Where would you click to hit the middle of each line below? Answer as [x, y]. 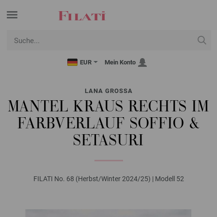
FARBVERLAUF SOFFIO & [108, 125]
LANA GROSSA [108, 91]
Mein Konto [120, 62]
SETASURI [108, 142]
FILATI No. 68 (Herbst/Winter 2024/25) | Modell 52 [108, 179]
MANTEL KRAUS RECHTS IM [108, 108]
